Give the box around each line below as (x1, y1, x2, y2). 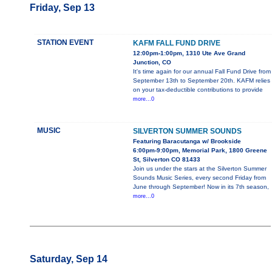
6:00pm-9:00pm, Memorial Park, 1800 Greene (133, 147, 267, 154)
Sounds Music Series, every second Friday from (133, 174, 266, 182)
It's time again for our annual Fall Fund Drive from (133, 68, 271, 75)
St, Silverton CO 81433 (133, 156, 200, 163)
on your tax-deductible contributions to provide (133, 86, 263, 93)
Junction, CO (133, 59, 171, 66)
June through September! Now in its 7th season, (133, 183, 269, 191)
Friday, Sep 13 (30, 2, 95, 13)
